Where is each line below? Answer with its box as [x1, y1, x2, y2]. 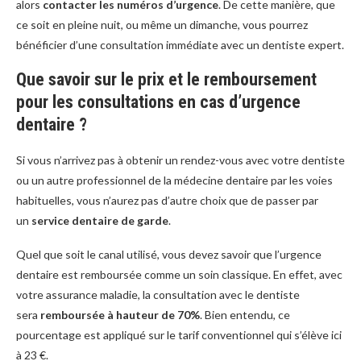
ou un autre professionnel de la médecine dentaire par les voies [16, 173, 333, 188]
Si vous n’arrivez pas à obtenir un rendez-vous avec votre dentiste [16, 153, 345, 168]
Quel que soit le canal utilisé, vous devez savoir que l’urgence [16, 247, 322, 262]
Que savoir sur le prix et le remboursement [16, 69, 317, 90]
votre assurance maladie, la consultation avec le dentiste [16, 288, 300, 302]
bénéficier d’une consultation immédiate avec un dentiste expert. [16, 38, 344, 52]
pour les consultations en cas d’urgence [16, 92, 301, 113]
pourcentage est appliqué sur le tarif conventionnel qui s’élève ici [16, 328, 342, 342]
